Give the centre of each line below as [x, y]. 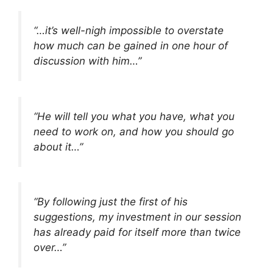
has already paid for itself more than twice [137, 232]
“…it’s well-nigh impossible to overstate [129, 31]
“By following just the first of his [111, 202]
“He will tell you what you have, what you [134, 116]
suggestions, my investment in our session [137, 217]
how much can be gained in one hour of [131, 46]
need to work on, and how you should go [134, 131]
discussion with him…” [87, 61]
